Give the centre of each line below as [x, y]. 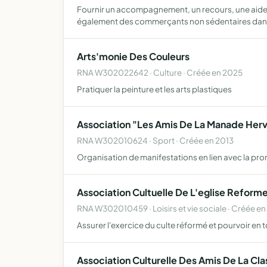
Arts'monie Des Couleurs [133, 56]
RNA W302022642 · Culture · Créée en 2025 [160, 72]
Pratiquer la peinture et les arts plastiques [154, 89]
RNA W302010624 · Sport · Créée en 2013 [155, 140]
